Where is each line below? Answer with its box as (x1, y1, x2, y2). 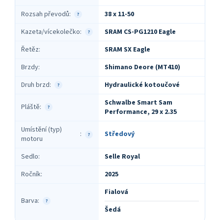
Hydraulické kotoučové (105, 80, 180, 90)
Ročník (21, 169, 41, 179)
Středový (105, 129, 135, 139)
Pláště (21, 102, 40, 112)
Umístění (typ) (21, 124, 62, 135)
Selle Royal (105, 151, 140, 162)
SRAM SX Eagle (105, 44, 150, 55)
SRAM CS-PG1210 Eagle (105, 27, 176, 37)
